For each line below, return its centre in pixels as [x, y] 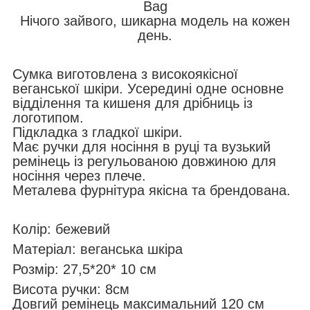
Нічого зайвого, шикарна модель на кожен [155, 20]
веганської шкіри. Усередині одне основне [148, 88]
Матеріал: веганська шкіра [98, 249]
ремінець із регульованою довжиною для [144, 161]
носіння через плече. [79, 175]
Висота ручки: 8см [73, 289]
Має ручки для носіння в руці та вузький [142, 146]
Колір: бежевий [61, 229]
